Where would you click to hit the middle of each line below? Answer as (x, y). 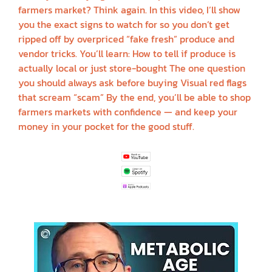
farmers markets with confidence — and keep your (128, 111)
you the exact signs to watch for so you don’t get (124, 24)
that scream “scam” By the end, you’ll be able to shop (134, 97)
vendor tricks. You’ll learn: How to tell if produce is (127, 53)
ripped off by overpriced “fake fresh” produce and (126, 39)
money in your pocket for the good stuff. (106, 126)
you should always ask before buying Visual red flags (132, 82)
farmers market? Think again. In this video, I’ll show (129, 9)
